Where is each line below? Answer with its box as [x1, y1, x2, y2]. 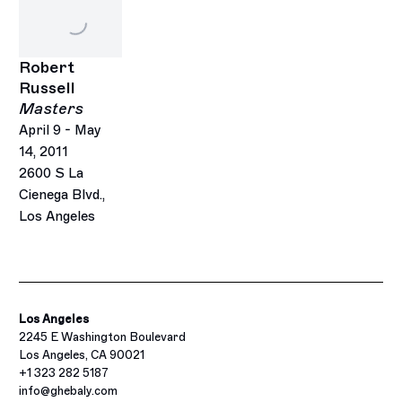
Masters [19, 98, 84, 118]
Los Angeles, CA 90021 [19, 347, 145, 362]
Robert [19, 57, 75, 77]
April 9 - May [19, 121, 102, 138]
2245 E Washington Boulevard [19, 329, 187, 344]
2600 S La [19, 164, 84, 181]
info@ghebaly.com [19, 383, 118, 398]
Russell [19, 77, 76, 98]
